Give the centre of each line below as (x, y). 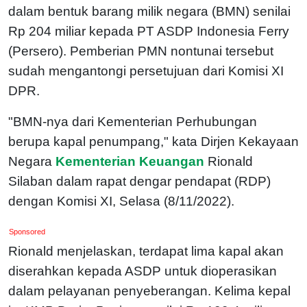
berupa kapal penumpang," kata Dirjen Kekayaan (153, 141)
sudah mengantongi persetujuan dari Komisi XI (146, 71)
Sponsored (27, 231)
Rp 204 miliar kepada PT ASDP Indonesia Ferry (149, 31)
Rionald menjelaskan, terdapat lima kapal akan (146, 251)
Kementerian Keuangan (130, 161)
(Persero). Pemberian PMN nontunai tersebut (141, 51)
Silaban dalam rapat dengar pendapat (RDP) (139, 181)
